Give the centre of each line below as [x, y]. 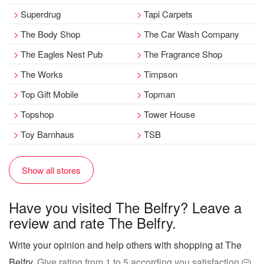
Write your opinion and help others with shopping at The [125, 245]
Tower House [169, 114]
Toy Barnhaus [47, 134]
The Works [42, 74]
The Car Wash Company [192, 34]
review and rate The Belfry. [93, 222]
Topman [159, 94]
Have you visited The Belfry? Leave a [125, 207]
